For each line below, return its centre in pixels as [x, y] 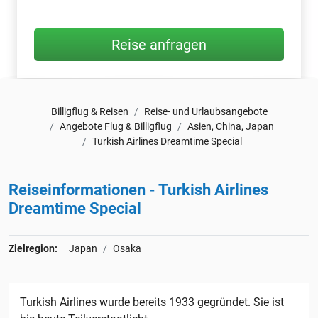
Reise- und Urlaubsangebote [205, 111]
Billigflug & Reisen [89, 111]
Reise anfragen [159, 44]
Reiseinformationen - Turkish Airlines [138, 190]
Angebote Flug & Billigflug [116, 126]
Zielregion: [33, 248]
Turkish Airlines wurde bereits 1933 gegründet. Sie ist [152, 302]
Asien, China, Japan [231, 126]
